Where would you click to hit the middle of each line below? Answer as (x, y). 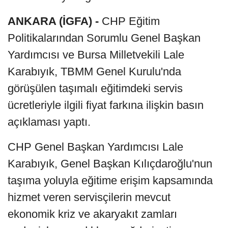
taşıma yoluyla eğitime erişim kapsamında (110, 180)
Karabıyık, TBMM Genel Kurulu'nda (94, 71)
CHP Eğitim (131, 21)
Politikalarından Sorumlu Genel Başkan (104, 38)
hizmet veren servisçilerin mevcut (89, 197)
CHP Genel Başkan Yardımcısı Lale (95, 147)
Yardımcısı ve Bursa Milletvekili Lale (96, 54)
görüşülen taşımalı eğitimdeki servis (95, 88)
